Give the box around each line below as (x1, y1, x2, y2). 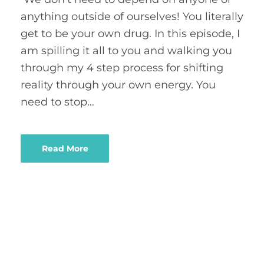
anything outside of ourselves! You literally (21, 10, 243, 23)
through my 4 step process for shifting (21, 61, 223, 74)
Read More (41, 143, 88, 154)
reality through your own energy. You (21, 78, 216, 91)
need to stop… (21, 95, 94, 108)
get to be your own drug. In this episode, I (21, 27, 240, 40)
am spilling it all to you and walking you (21, 44, 232, 57)
